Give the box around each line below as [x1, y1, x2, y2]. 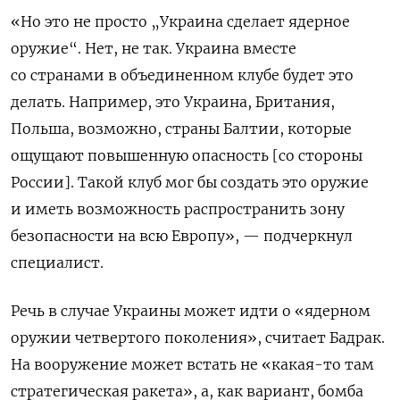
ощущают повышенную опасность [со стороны [11, 146, 362, 164]
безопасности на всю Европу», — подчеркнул [11, 226, 353, 245]
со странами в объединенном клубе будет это [11, 65, 354, 84]
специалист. [11, 253, 104, 271]
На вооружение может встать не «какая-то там [11, 354, 374, 373]
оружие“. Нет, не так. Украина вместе [11, 38, 296, 57]
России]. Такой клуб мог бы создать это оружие [11, 172, 369, 191]
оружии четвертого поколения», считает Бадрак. [11, 328, 385, 346]
